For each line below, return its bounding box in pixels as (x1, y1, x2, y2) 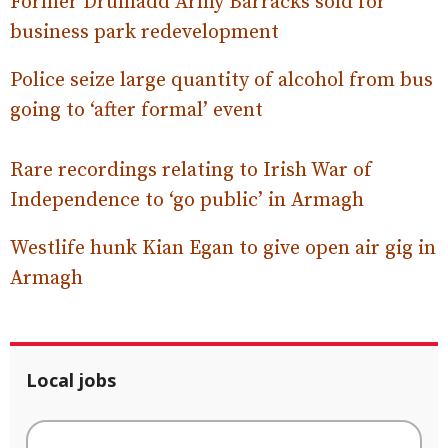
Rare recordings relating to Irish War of (10, 158, 372, 183)
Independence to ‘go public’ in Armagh (10, 188, 364, 213)
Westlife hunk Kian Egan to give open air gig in (10, 236, 436, 261)
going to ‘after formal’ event (10, 98, 263, 123)
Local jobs (26, 368, 116, 392)
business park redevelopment (10, 20, 279, 45)
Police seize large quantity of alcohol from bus (10, 68, 433, 93)
